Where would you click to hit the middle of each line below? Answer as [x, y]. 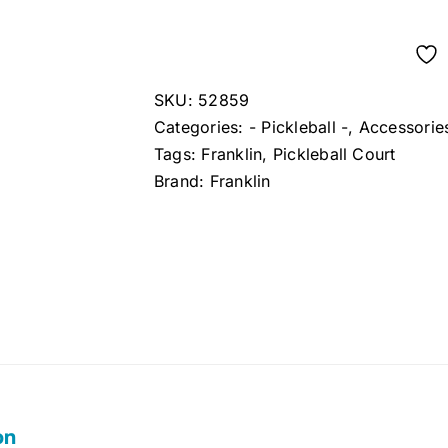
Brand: [182, 180]
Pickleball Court [334, 153]
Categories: [201, 126]
